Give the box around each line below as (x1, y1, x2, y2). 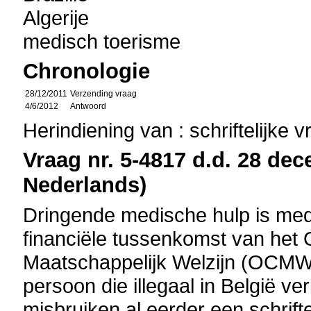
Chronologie (23, 59, 151, 83)
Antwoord (70, 101, 107, 111)
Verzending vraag (70, 89, 137, 99)
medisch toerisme (23, 30, 181, 53)
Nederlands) (23, 173, 147, 197)
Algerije (23, 6, 90, 29)
